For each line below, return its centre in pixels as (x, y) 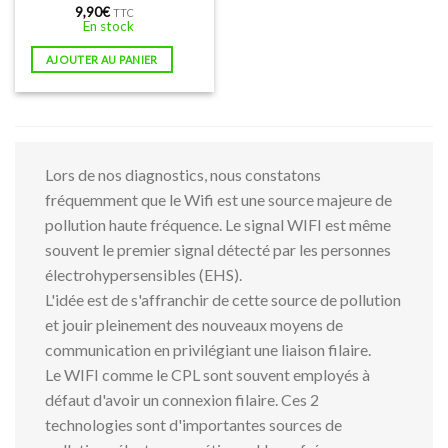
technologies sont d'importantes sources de (193, 425)
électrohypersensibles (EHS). (143, 275)
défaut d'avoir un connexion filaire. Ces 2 (182, 400)
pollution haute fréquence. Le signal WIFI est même (218, 225)
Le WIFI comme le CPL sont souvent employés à (207, 375)
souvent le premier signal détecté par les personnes (218, 250)
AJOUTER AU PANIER (102, 59)
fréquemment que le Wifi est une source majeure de (218, 200)
